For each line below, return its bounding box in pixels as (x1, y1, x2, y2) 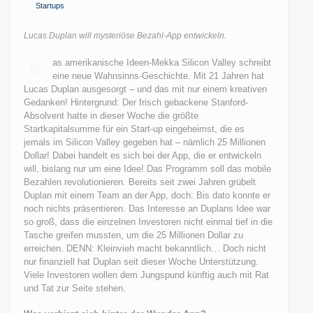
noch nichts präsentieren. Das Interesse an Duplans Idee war (24, 203, 271, 214)
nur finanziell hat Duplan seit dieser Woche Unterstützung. (24, 256, 259, 267)
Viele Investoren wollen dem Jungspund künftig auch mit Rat (24, 270, 270, 280)
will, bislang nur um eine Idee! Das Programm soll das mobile (24, 163, 272, 174)
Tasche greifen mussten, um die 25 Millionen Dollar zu (24, 230, 244, 240)
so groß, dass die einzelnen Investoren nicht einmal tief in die (24, 217, 273, 227)
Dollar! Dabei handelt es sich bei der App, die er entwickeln (24, 150, 262, 161)
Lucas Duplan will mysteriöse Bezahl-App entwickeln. (24, 31, 227, 41)
